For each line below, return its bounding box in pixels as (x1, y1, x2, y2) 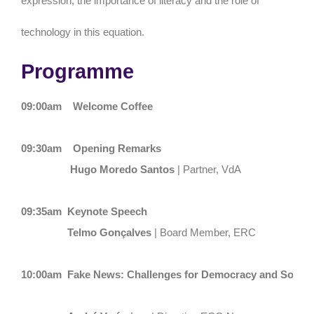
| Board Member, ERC (151, 226, 256, 238)
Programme (21, 60, 134, 83)
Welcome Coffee (67, 100, 153, 112)
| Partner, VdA (175, 163, 241, 175)
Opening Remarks (67, 142, 161, 154)
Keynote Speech (67, 205, 147, 217)
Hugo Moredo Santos (67, 163, 175, 175)
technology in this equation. (21, 26, 144, 38)
